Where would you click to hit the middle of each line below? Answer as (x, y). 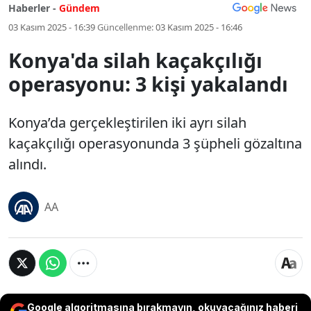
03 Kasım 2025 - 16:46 (199, 27)
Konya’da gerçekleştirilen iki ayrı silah (127, 123)
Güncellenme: (125, 27)
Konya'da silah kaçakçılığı (135, 60)
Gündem (79, 8)
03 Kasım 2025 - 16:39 (52, 27)
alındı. (27, 164)
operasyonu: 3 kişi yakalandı (148, 84)
